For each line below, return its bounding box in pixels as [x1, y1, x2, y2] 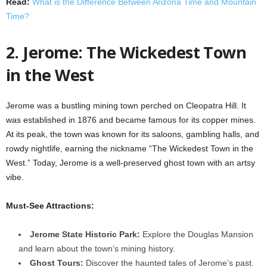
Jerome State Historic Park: [30, 229, 140, 239]
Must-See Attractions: [6, 201, 94, 210]
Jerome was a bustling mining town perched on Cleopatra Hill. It [6, 101, 246, 110]
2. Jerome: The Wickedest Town [6, 41, 247, 63]
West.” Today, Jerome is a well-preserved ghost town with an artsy [6, 158, 255, 167]
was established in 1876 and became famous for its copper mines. [6, 115, 256, 125]
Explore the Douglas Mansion [140, 229, 253, 239]
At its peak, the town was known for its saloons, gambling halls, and [6, 129, 259, 139]
